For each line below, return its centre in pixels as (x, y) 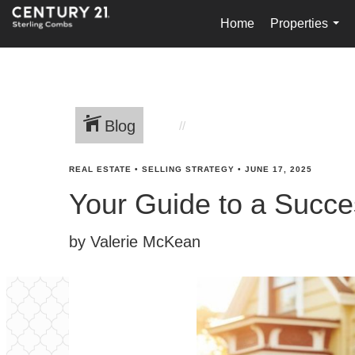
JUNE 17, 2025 (279, 169)
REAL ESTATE (100, 169)
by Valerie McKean (135, 242)
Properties (299, 23)
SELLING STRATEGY (188, 169)
